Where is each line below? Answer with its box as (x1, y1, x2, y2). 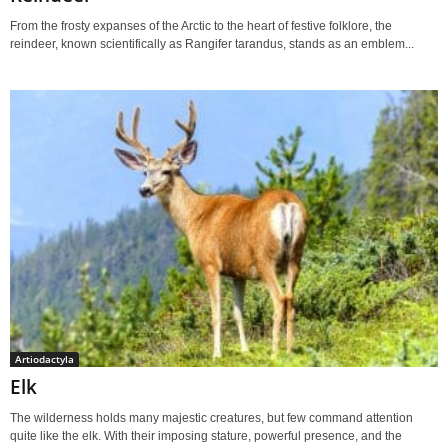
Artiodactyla (15, 351, 74, 366)
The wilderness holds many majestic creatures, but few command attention (10, 410, 413, 425)
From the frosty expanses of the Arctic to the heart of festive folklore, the (10, 18, 392, 33)
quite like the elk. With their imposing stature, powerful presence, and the (10, 428, 402, 443)
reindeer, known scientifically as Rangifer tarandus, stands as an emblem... (10, 36, 414, 51)
